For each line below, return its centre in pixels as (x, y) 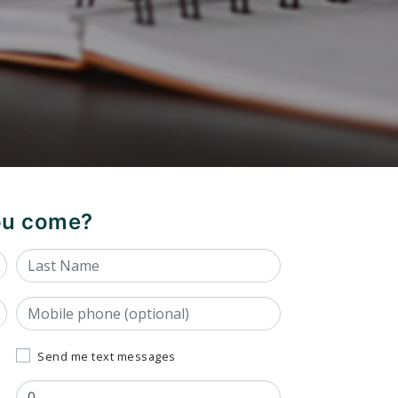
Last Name (54, 260)
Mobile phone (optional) (102, 308)
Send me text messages (107, 357)
